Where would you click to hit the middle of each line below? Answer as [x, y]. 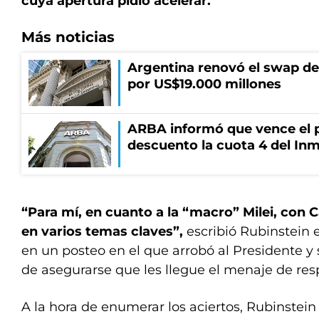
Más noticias [68, 37]
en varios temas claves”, [102, 231]
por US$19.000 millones [204, 84]
